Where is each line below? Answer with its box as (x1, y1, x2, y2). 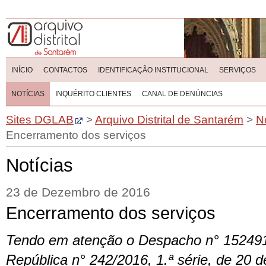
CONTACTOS (43, 66, 87, 74)
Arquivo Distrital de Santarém (95, 113, 243, 126)
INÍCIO (11, 66, 33, 74)
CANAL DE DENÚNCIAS (142, 90, 223, 98)
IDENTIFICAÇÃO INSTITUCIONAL (98, 66, 208, 74)
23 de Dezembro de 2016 (6, 185, 150, 199)
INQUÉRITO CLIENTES (55, 90, 131, 98)
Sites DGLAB (6, 113, 74, 126)
